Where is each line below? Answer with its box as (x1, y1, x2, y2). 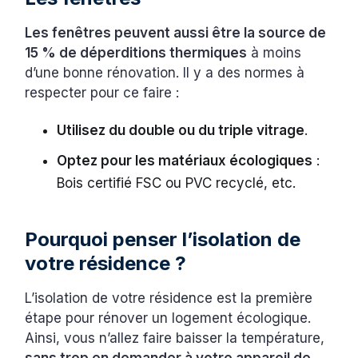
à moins (247, 44, 302, 61)
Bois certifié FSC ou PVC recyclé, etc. (57, 174, 300, 191)
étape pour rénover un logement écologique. (25, 309, 312, 326)
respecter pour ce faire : (25, 84, 184, 101)
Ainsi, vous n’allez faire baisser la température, (25, 329, 325, 346)
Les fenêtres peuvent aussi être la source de (25, 24, 327, 41)
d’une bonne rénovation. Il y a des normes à (25, 64, 305, 81)
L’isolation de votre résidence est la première (25, 289, 313, 306)
